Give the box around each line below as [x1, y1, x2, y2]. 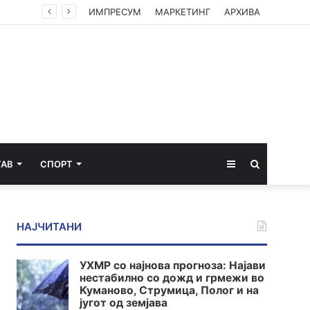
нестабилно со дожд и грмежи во [80, 271, 265, 285]
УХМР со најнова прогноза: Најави [80, 259, 266, 273]
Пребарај [259, 157, 302, 170]
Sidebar [234, 157, 270, 170]
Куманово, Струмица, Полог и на [80, 284, 259, 298]
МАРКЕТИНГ [155, 6, 210, 17]
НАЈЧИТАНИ [17, 220, 82, 234]
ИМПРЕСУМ [89, 6, 141, 17]
